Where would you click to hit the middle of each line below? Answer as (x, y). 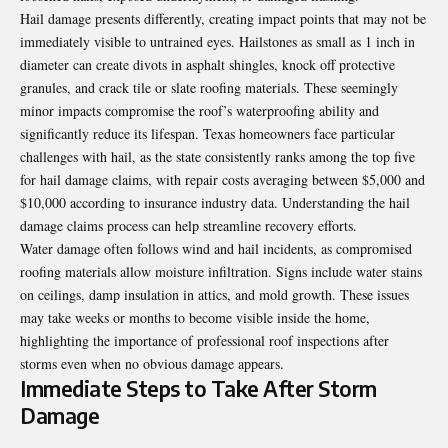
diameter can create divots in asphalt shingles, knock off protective (207, 65)
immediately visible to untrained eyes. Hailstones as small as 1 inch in (217, 42)
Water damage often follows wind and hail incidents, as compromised (216, 249)
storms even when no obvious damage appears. (152, 364)
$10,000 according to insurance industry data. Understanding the (204, 203)
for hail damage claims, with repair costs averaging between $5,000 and (222, 180)
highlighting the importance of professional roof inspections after (204, 341)
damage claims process (84, 226)
